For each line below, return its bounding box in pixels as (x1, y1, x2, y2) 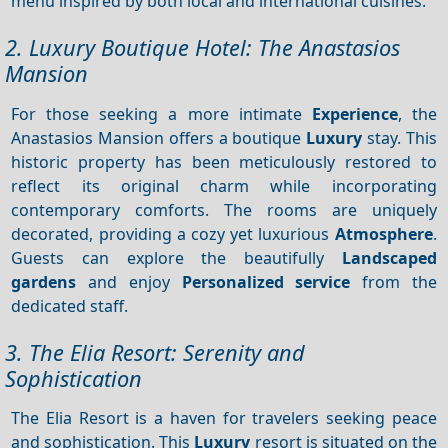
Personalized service (181, 270, 351, 293)
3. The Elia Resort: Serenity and (5, 337, 305, 367)
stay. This (362, 126, 437, 149)
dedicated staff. (11, 294, 129, 317)
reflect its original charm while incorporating (11, 174, 437, 197)
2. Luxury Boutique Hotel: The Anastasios (5, 32, 400, 62)
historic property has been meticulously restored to (11, 150, 437, 173)
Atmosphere (334, 222, 433, 245)
